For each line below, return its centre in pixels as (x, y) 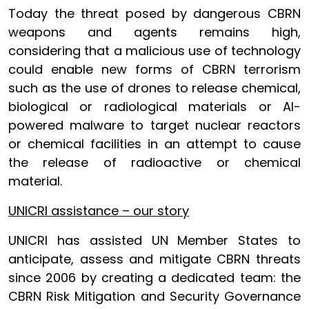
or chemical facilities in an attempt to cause (154, 144)
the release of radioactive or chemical (154, 162)
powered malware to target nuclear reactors (154, 125)
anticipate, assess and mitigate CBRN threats (154, 259)
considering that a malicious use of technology (154, 51)
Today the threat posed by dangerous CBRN (154, 13)
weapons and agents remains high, (154, 32)
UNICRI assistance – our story (99, 211)
